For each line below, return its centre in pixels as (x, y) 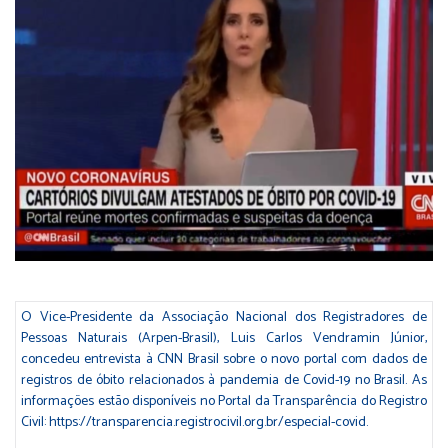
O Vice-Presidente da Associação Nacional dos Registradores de (224, 317)
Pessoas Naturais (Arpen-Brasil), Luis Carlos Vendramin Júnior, (224, 338)
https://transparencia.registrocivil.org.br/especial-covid (207, 422)
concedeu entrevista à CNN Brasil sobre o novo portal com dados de (224, 359)
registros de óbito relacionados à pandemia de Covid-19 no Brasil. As (224, 380)
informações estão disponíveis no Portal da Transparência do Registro (224, 401)
